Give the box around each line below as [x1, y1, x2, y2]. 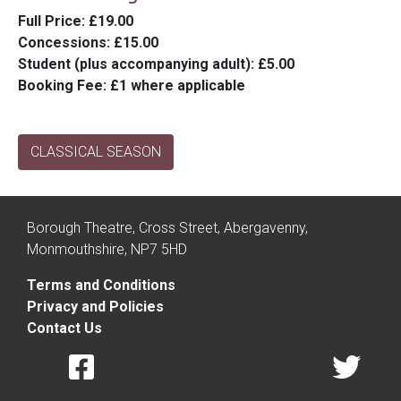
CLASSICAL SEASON [30, 143, 161, 161]
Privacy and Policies [27, 298, 164, 316]
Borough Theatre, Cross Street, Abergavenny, [27, 219, 308, 237]
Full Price [18, 13, 81, 30]
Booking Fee [18, 77, 103, 95]
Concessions [18, 34, 107, 52]
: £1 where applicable [103, 77, 245, 95]
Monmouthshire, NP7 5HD [27, 241, 187, 259]
